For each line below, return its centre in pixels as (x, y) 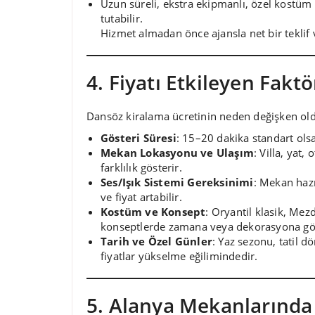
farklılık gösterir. (141, 167)
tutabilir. (122, 18)
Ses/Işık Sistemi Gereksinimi (177, 182)
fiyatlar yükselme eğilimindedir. (179, 256)
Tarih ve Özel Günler (156, 241)
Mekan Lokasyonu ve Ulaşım (177, 152)
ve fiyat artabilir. (141, 197)
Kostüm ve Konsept (153, 211)
